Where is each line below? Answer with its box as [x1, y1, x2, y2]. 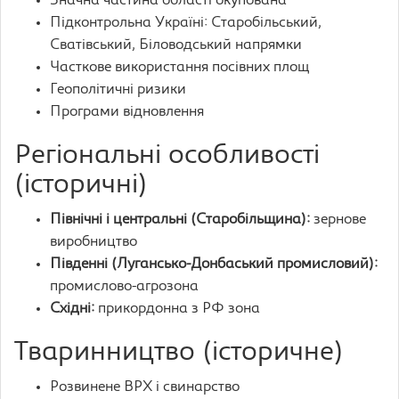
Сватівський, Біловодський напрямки [50, 38, 302, 53]
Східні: [50, 302, 94, 316]
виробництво [50, 235, 137, 249]
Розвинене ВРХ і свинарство [50, 380, 240, 395]
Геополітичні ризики [50, 83, 186, 97]
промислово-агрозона [50, 280, 199, 294]
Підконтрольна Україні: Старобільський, [50, 16, 322, 30]
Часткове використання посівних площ [50, 61, 309, 75]
